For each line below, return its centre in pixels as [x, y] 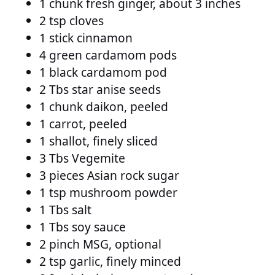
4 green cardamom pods [108, 55]
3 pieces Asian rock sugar [109, 175]
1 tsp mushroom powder [108, 192]
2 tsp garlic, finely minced [110, 261]
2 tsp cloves [72, 21]
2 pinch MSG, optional [100, 244]
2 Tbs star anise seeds [100, 89]
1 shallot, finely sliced [99, 141]
